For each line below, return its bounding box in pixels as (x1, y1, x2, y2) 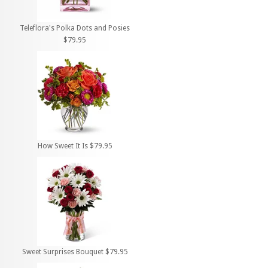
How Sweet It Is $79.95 (37, 141, 112, 150)
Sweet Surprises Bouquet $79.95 (22, 248, 128, 257)
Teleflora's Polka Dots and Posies (20, 23, 130, 32)
